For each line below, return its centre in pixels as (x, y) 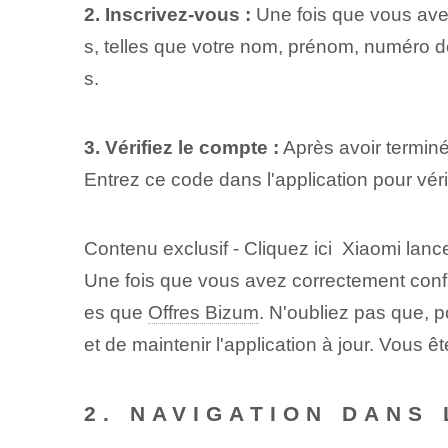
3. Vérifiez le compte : (181, 148)
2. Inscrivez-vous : (167, 14)
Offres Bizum (203, 313)
